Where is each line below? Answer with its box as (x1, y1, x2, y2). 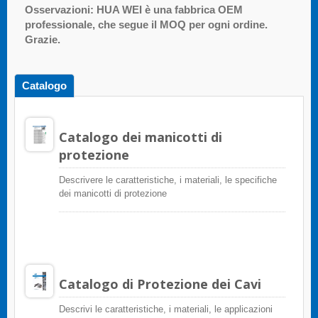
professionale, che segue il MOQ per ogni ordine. (25, 18, 268, 31)
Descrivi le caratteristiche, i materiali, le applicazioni (58, 303, 273, 314)
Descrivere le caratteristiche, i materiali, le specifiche (58, 174, 277, 185)
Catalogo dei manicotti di (58, 128, 222, 146)
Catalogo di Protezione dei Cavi (58, 275, 261, 292)
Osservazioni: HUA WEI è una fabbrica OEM (25, 3, 243, 16)
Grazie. (25, 33, 60, 45)
